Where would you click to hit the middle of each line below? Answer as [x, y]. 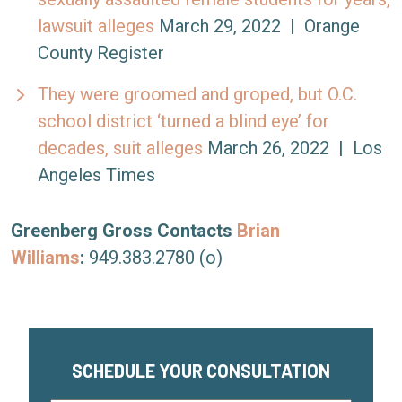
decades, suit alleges [120, 148]
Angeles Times [96, 175]
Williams [45, 258]
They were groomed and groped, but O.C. [197, 94]
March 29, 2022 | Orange [257, 26]
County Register [101, 53]
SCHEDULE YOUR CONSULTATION [201, 371]
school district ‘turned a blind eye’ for [184, 121]
